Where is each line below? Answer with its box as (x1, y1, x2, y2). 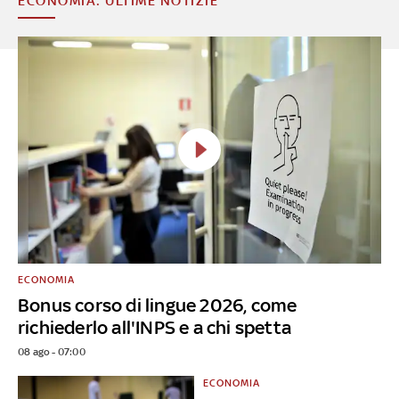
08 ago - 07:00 (18, 345, 85, 358)
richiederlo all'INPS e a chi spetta (18, 315, 291, 338)
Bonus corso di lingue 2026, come (18, 293, 297, 316)
